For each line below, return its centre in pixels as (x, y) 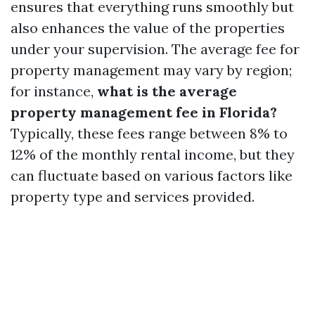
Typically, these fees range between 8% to (149, 133)
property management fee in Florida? (144, 112)
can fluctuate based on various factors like (152, 175)
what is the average (167, 91)
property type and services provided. (133, 197)
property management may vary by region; (151, 70)
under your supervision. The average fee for (155, 49)
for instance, (54, 91)
